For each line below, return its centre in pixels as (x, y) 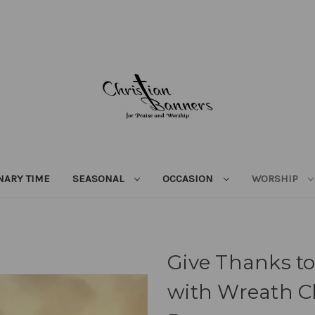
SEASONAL (99, 178)
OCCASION (189, 178)
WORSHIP (276, 178)
